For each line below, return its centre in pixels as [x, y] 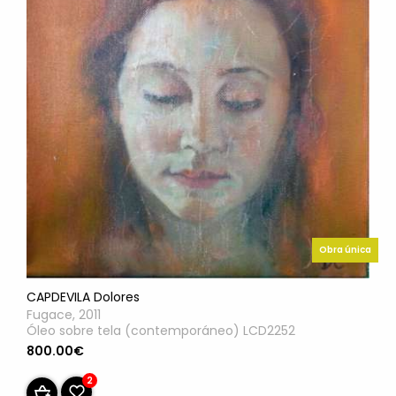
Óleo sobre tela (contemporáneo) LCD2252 [161, 330]
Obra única [345, 249]
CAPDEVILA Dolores [83, 297]
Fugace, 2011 [64, 314]
